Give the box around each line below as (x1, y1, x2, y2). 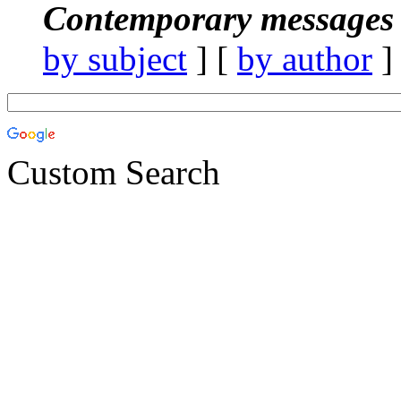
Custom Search (7, 152, 220, 192)
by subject (43, 38, 187, 78)
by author (237, 38, 372, 78)
